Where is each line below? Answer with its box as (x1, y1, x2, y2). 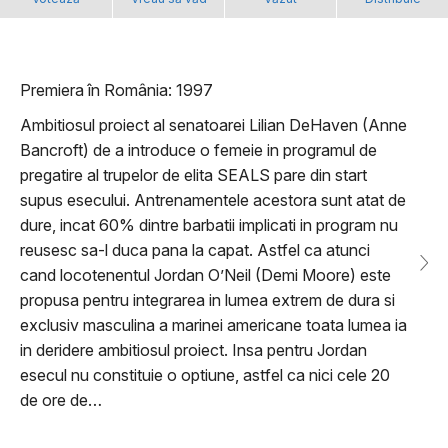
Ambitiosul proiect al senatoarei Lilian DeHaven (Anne (20, 115, 407, 136)
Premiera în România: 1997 (20, 80, 213, 101)
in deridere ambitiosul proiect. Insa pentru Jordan (20, 340, 367, 361)
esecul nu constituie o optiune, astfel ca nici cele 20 (20, 365, 390, 386)
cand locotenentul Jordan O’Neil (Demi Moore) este (20, 265, 391, 286)
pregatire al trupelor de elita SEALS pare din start (20, 165, 367, 186)
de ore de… (20, 390, 102, 411)
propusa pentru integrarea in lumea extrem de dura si (20, 290, 395, 311)
